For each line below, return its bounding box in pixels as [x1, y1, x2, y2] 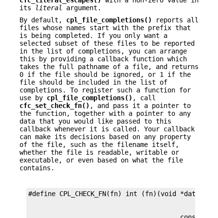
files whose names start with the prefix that [19, 23, 191, 32]
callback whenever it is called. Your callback [19, 125, 195, 133]
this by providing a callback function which [19, 54, 187, 63]
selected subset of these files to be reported [19, 39, 195, 47]
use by [19, 93, 47, 102]
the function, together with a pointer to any [19, 109, 191, 117]
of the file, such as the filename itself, [19, 140, 179, 148]
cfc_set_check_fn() [19, 101, 90, 109]
